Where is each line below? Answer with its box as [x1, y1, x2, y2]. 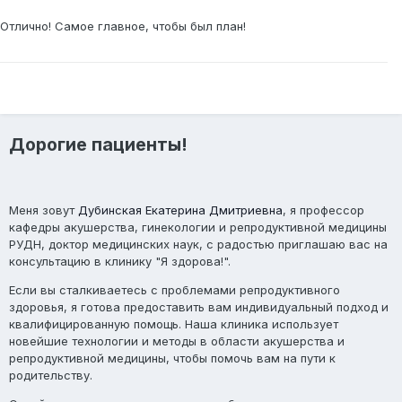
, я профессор [283, 202, 364, 217]
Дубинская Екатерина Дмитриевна [78, 202, 283, 217]
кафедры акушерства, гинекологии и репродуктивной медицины [9, 219, 387, 234]
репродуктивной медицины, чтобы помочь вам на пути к [9, 350, 336, 365]
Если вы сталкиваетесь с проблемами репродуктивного [9, 282, 340, 297]
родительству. [9, 367, 92, 382]
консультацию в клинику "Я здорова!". [9, 253, 231, 268]
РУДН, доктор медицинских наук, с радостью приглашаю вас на [9, 236, 388, 251]
